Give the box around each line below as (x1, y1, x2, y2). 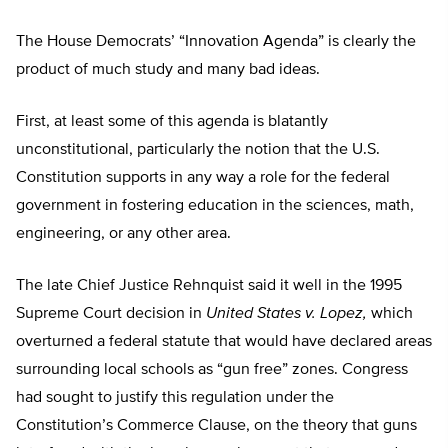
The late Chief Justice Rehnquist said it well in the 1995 (16, 278, 402, 295)
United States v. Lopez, (206, 306, 367, 323)
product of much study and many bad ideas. (16, 62, 320, 79)
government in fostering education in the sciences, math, (16, 198, 414, 215)
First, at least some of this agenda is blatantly (16, 114, 328, 131)
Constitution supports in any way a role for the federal (16, 170, 390, 187)
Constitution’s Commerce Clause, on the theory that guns (16, 418, 417, 435)
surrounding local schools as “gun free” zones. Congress (16, 362, 408, 379)
